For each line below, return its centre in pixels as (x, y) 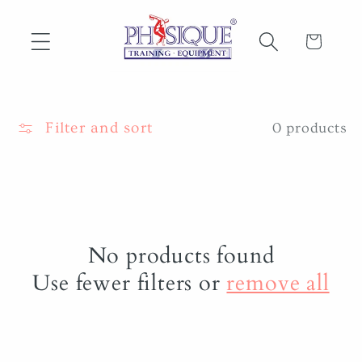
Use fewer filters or (130, 284)
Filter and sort (99, 128)
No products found (181, 256)
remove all (278, 284)
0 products (309, 128)
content (58, 32)
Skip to (56, 15)
